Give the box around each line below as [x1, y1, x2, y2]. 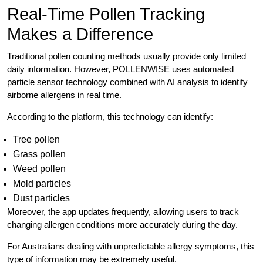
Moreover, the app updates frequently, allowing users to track [7, 207, 239, 217]
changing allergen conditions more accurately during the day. [7, 220, 238, 230]
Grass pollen [13, 149, 66, 160]
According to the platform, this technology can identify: [7, 112, 213, 122]
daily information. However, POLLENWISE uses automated [7, 64, 234, 75]
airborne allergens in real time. [7, 90, 122, 100]
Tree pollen [13, 134, 60, 145]
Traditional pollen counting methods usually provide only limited [7, 51, 246, 62]
